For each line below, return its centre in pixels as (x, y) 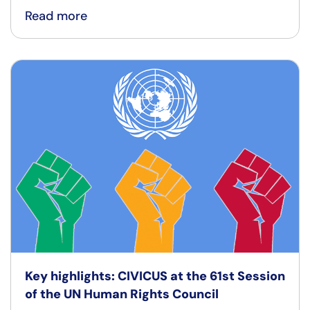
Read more (56, 16)
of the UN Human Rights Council (122, 294)
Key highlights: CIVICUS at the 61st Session (155, 276)
